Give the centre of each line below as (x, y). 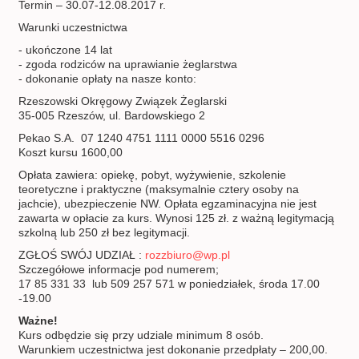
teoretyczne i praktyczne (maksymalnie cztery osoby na (159, 190)
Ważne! (38, 321)
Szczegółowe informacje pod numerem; (119, 270)
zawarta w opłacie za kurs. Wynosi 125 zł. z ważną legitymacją (177, 218)
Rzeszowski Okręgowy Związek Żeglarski (123, 101)
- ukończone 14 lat (66, 50)
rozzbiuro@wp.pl (188, 255)
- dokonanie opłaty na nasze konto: (108, 79)
